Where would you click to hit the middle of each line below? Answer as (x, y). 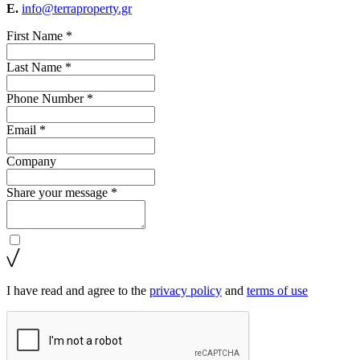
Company (31, 161)
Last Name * (39, 67)
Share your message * (62, 192)
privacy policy (186, 290)
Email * (26, 129)
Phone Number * (50, 98)
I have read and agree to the (78, 290)
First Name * (39, 35)
